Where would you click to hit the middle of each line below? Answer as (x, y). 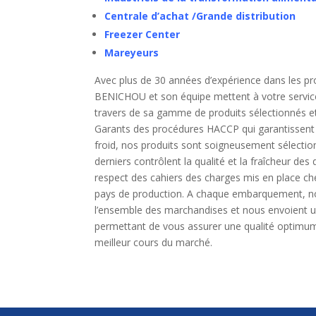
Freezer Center (142, 35)
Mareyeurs (132, 53)
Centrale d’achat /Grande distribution (200, 16)
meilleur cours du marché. (154, 243)
